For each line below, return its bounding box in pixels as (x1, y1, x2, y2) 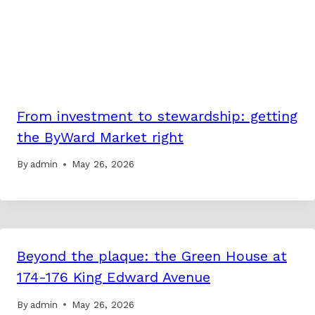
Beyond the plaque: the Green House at (17, 247, 287, 265)
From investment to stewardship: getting (17, 107, 297, 124)
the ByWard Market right (17, 128, 184, 146)
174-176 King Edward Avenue (17, 269, 210, 286)
